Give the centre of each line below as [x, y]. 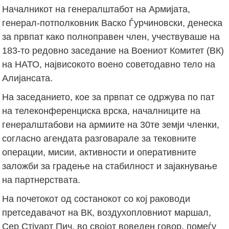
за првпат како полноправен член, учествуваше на [111, 37]
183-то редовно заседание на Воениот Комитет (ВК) [113, 50]
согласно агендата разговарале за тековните [99, 138]
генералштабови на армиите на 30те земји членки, [111, 124]
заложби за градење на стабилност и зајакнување [110, 166]
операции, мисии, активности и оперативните [99, 152]
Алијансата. [28, 78]
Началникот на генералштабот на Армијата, [96, 9]
